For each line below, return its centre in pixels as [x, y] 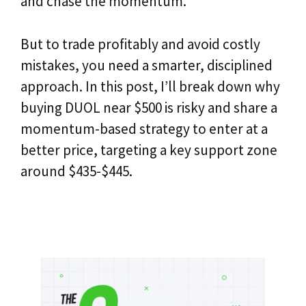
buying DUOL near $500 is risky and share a [149, 107]
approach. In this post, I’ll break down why [150, 86]
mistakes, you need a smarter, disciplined [147, 65]
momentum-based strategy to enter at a [144, 128]
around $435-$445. [76, 171]
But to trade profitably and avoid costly [140, 44]
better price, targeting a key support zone [149, 150]
